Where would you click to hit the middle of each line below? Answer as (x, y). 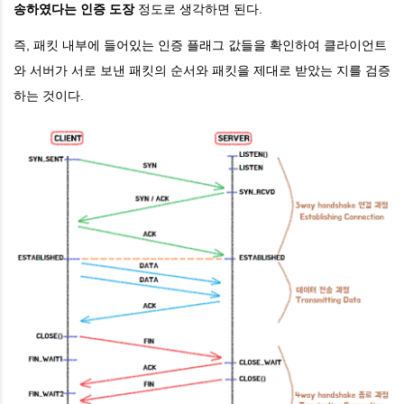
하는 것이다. (49, 95)
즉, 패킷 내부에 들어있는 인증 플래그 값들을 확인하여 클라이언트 (200, 45)
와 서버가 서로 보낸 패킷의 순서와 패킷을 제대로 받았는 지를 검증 (202, 70)
